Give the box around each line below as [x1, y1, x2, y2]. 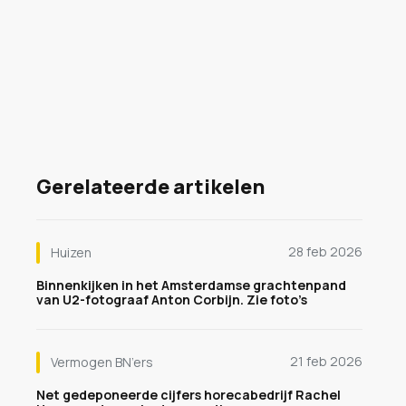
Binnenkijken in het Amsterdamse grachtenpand [36, 276, 346, 294]
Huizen [51, 244, 92, 261]
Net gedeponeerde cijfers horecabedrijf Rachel [36, 386, 341, 403]
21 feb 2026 [290, 353, 362, 370]
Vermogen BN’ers [51, 353, 153, 371]
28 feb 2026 [288, 243, 362, 260]
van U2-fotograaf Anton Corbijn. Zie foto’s [36, 291, 307, 308]
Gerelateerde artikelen [36, 173, 266, 200]
